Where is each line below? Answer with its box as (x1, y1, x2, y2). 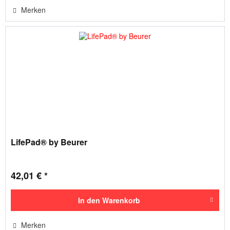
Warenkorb (102, 195, 140, 205)
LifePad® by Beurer (11, 136, 88, 148)
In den (78, 195, 100, 205)
